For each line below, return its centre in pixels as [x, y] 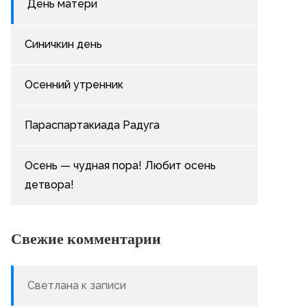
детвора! [49, 185]
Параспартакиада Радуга [92, 125]
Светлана [53, 285]
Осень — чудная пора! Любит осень [120, 165]
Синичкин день [63, 44]
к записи [102, 285]
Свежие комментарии [86, 238]
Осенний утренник [74, 85]
